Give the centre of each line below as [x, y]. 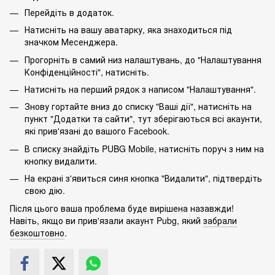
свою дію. [45, 191]
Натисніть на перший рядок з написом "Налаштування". [140, 89]
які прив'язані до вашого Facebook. [97, 131]
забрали [220, 220]
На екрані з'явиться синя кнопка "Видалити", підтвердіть [143, 178]
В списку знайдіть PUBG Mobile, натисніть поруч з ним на [144, 148]
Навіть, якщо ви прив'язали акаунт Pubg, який [107, 220]
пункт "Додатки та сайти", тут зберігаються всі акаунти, [143, 119]
